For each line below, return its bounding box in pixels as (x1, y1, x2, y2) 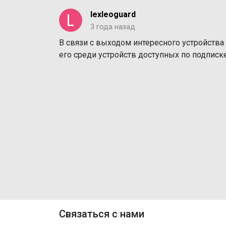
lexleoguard (90, 10, 136, 19)
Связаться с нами (59, 208, 144, 220)
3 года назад (90, 23, 135, 31)
